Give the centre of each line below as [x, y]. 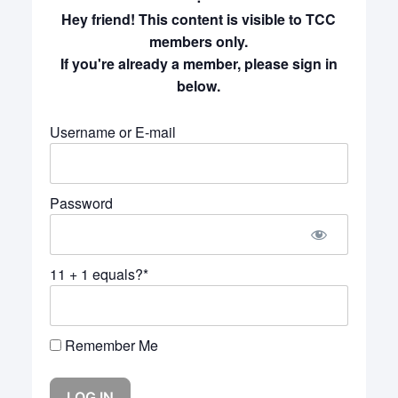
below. [199, 86]
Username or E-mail [113, 132]
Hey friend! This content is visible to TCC [199, 19]
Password [82, 203]
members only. [199, 41]
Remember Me [110, 345]
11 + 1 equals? [97, 274]
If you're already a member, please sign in [199, 64]
